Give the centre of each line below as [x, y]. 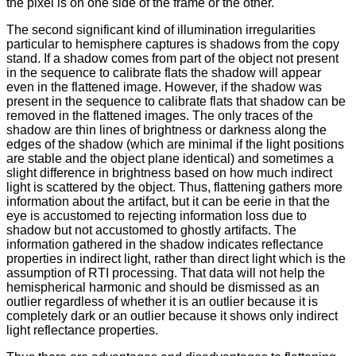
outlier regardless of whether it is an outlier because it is [162, 301]
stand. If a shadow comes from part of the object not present [172, 58]
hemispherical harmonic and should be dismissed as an [163, 287]
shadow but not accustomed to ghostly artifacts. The [151, 230]
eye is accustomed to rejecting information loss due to [157, 215]
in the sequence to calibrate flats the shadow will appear [164, 72]
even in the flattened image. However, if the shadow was [164, 87]
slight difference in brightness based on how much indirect [169, 172]
